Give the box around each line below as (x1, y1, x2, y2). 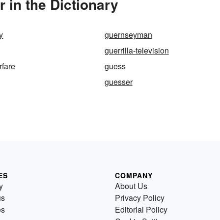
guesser (104, 76, 133, 88)
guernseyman (104, 29, 152, 41)
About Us (115, 180, 147, 192)
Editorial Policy (115, 204, 167, 216)
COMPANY (115, 170, 153, 181)
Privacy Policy (115, 192, 165, 204)
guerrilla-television (104, 45, 169, 56)
